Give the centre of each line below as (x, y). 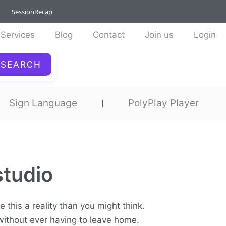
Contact (109, 35)
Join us (159, 35)
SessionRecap (32, 12)
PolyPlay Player (163, 103)
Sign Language (43, 103)
